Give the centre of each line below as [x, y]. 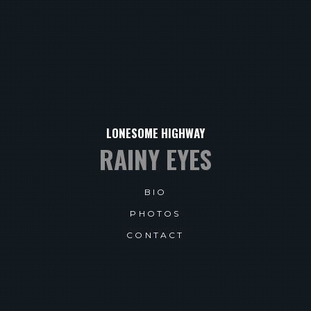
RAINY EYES [155, 159]
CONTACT [155, 235]
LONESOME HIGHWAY [155, 133]
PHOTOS [155, 213]
